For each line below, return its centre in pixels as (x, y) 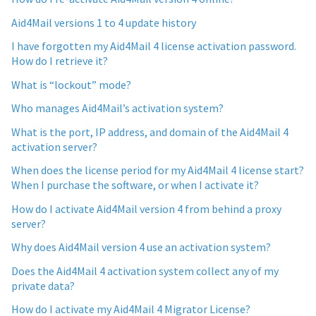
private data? (43, 285)
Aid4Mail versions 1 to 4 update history (104, 22)
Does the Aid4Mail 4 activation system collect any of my (145, 271)
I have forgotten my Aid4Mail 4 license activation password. (154, 46)
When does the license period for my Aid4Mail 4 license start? (158, 170)
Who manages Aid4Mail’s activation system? (117, 108)
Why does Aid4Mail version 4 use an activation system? (141, 247)
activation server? (54, 146)
